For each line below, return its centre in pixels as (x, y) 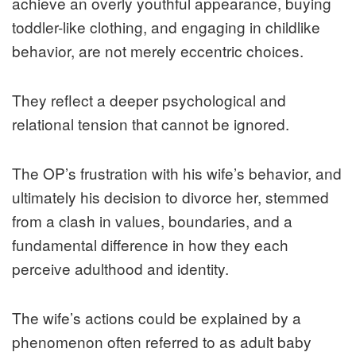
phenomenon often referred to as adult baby (162, 341)
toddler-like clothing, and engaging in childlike (166, 26)
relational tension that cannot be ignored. (151, 123)
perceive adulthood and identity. (120, 268)
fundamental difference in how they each (150, 244)
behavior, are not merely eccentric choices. (158, 50)
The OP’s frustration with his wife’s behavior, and (177, 172)
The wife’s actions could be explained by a (157, 317)
